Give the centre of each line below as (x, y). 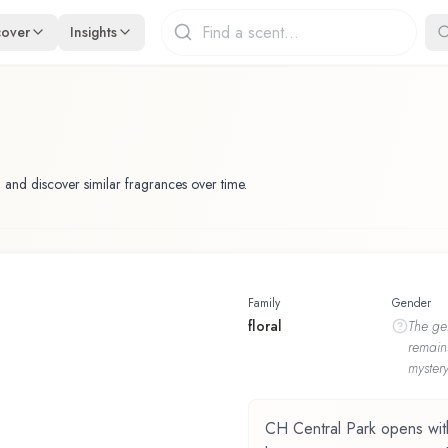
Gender (411, 302)
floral (265, 325)
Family (264, 302)
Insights (94, 31)
